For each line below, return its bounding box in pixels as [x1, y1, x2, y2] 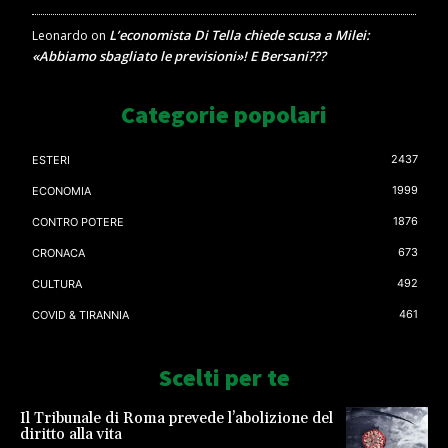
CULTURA [32, 277, 82, 292]
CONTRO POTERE [32, 215, 124, 230]
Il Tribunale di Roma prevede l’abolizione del [20, 409, 333, 429]
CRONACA [32, 246, 85, 261]
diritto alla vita [20, 425, 122, 445]
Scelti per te [158, 362, 290, 394]
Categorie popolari [121, 99, 327, 131]
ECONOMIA [32, 184, 91, 199]
